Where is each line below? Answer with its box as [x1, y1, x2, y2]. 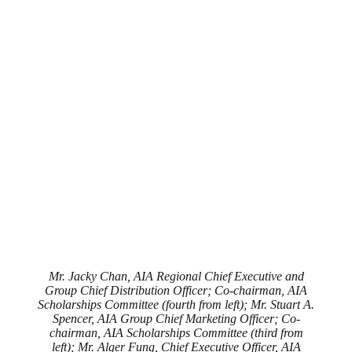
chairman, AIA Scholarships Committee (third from [49, 325, 303, 339]
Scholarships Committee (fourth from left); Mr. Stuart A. [38, 297, 314, 311]
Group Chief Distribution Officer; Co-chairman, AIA [45, 283, 307, 297]
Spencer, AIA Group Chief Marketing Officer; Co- [52, 311, 300, 325]
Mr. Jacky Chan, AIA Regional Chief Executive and [48, 269, 304, 283]
